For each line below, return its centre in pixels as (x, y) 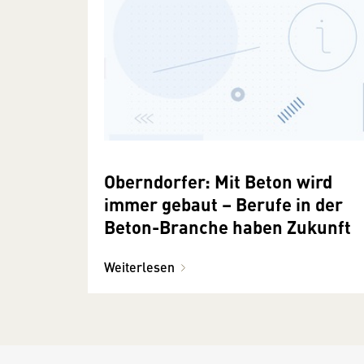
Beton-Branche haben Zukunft (227, 227)
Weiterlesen (139, 267)
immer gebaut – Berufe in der (223, 204)
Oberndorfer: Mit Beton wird (218, 181)
